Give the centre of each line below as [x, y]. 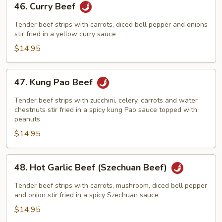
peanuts [27, 119]
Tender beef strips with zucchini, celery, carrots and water [106, 100]
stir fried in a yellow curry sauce [65, 34]
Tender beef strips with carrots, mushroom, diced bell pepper [111, 185]
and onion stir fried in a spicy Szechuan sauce [86, 195]
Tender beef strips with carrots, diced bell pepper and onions [111, 24]
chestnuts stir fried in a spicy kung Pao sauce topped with [106, 110]
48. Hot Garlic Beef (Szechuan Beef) [92, 167]
